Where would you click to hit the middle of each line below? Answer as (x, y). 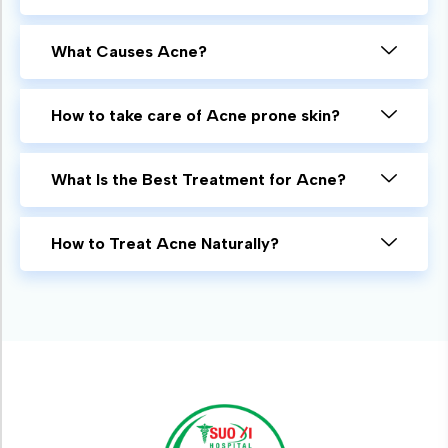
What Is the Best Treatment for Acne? (198, 179)
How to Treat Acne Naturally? (165, 243)
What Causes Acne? (129, 51)
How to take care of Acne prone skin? (195, 115)
